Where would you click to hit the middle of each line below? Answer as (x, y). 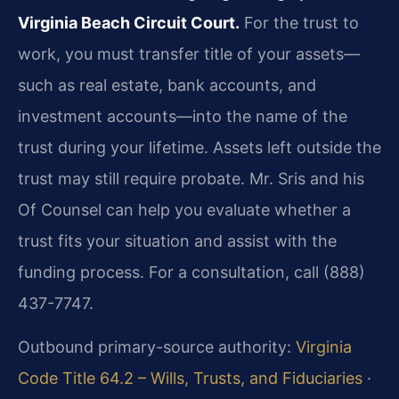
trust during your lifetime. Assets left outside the (199, 147)
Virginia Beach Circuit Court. (129, 22)
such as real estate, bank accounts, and (167, 85)
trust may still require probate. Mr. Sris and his (191, 178)
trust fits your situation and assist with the (177, 240)
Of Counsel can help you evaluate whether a (184, 209)
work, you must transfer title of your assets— (189, 53)
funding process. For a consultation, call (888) (191, 272)
